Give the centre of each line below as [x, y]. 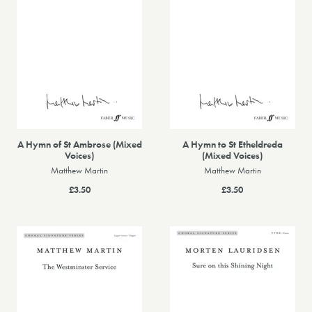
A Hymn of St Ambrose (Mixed [79, 145]
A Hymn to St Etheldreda [232, 145]
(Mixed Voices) [233, 156]
